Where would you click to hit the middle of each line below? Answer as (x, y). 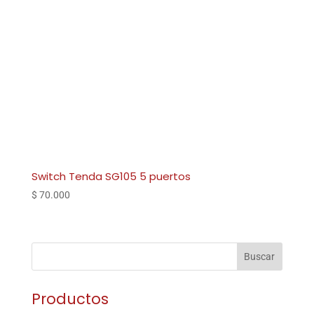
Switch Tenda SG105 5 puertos (111, 177)
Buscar (260, 257)
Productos (70, 299)
